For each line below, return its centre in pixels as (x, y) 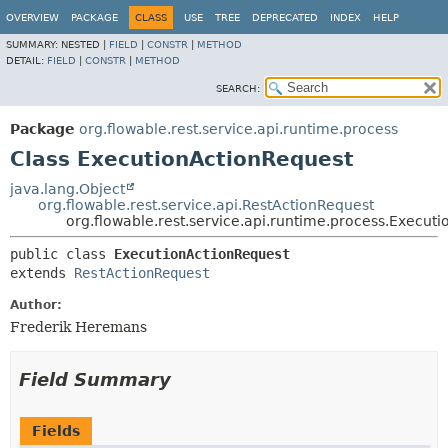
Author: (36, 305)
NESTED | (85, 44)
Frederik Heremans (78, 327)
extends (42, 273)
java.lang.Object (67, 189)
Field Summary (95, 379)
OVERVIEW (32, 17)
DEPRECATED (285, 17)
